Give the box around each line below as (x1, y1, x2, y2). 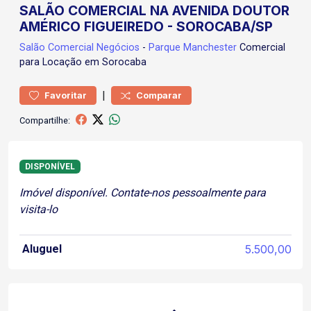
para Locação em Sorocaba (19, 56, 146, 68)
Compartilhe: (19, 115, 70, 126)
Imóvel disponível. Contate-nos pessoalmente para (19, 186, 266, 200)
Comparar (136, 90, 182, 101)
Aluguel (22, 242, 62, 256)
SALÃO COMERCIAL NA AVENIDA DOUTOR (19, 2, 289, 19)
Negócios (96, 42, 140, 53)
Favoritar (44, 90, 87, 101)
